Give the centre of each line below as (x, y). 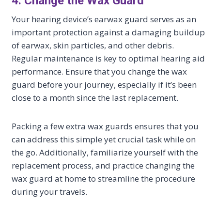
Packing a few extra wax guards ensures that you (105, 126)
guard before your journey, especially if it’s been (104, 85)
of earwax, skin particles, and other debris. (93, 46)
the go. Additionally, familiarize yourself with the (105, 153)
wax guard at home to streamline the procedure (103, 179)
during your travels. (49, 192)
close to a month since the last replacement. (95, 98)
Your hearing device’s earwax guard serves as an (104, 19)
